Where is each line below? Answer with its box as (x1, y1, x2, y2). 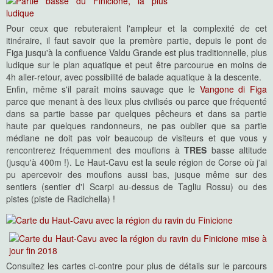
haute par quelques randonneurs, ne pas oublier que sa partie (6, 119, 267, 132)
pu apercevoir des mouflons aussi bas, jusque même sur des (6, 168, 267, 181)
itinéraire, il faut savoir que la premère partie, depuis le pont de (6, 34, 267, 47)
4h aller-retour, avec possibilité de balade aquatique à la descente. (6, 71, 261, 83)
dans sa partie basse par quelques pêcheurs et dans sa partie (6, 107, 267, 120)
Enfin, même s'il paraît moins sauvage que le (6, 83, 200, 96)
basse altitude (207, 144, 268, 157)
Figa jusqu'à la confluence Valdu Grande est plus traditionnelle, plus (6, 46, 267, 59)
